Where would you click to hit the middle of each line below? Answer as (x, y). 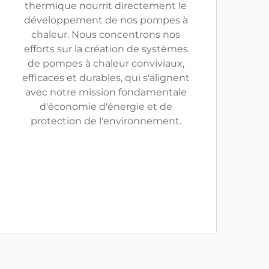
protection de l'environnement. (106, 121)
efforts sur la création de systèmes (106, 49)
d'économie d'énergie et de (106, 107)
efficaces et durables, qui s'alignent (106, 78)
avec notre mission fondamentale (106, 92)
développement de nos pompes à (106, 20)
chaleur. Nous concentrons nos (106, 35)
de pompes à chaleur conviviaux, (106, 63)
